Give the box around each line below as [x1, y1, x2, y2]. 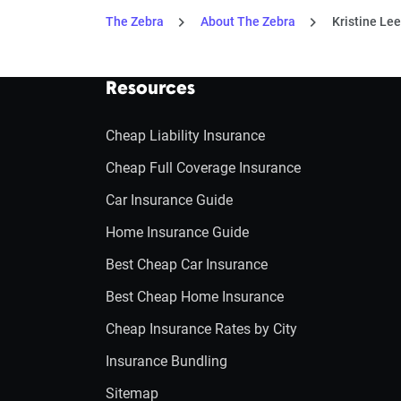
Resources [106, 81, 195, 98]
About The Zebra [200, 14, 295, 29]
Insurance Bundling [106, 353, 227, 370]
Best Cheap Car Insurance [106, 256, 268, 273]
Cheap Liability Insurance [106, 127, 265, 144]
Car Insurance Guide [106, 192, 233, 209]
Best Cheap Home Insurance [106, 288, 284, 305]
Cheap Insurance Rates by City [106, 320, 297, 337]
